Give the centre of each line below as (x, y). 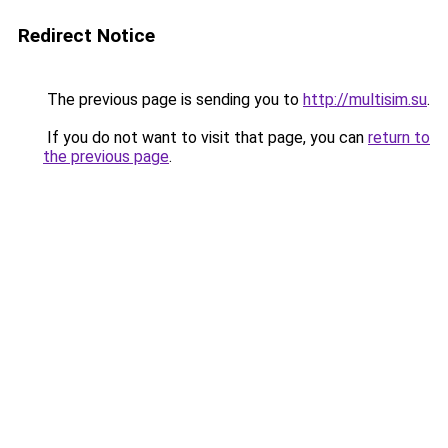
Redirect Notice (86, 35)
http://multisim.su (365, 99)
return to (399, 137)
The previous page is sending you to (173, 99)
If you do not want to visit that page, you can (205, 137)
